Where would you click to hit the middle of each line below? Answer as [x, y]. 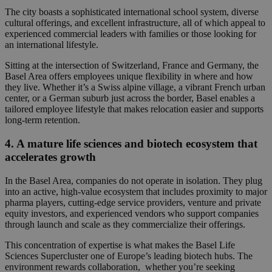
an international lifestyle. [52, 45]
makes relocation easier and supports [194, 109]
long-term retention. [42, 120]
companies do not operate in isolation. [148, 180]
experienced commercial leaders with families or [98, 34]
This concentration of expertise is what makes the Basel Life [120, 245]
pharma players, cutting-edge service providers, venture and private [133, 202]
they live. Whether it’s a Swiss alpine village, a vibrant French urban [135, 87]
